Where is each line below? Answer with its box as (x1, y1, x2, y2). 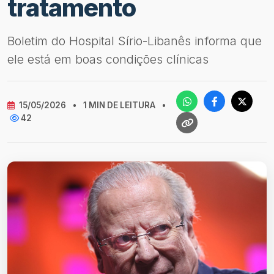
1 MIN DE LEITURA (81, 100, 157, 110)
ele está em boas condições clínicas (7, 52, 209, 67)
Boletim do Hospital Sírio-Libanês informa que (7, 34, 262, 48)
